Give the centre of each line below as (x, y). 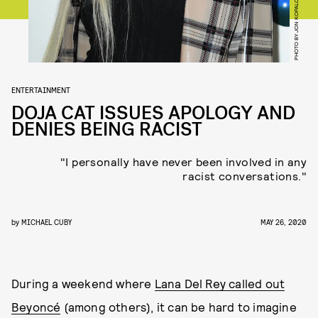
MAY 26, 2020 (284, 222)
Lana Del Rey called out (220, 283)
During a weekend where (83, 283)
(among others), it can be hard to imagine (179, 307)
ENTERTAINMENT (41, 89)
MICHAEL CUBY (46, 222)
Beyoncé (36, 307)
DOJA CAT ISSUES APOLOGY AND (153, 113)
